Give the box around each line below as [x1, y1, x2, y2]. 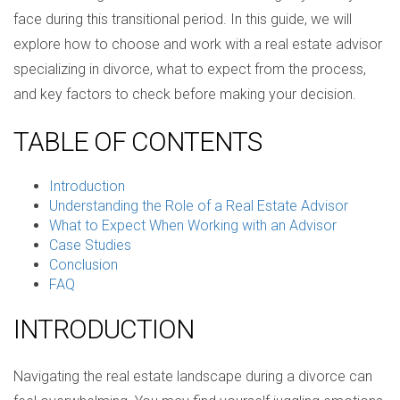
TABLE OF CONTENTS [13, 126, 262, 157]
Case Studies [49, 237, 131, 254]
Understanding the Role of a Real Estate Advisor [49, 197, 348, 214]
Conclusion [49, 256, 118, 273]
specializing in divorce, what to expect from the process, [13, 61, 366, 78]
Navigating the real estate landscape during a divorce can [13, 368, 372, 385]
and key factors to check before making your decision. [13, 86, 356, 103]
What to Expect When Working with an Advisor [49, 217, 337, 234]
